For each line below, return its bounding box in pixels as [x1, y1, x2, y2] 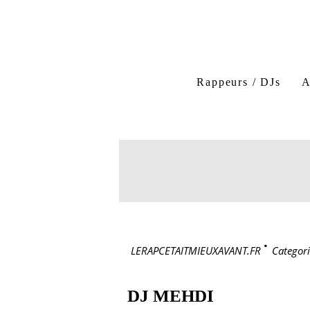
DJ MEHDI [127, 286, 214, 305]
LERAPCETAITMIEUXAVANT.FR [131, 244, 261, 257]
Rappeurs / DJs [197, 76, 281, 88]
